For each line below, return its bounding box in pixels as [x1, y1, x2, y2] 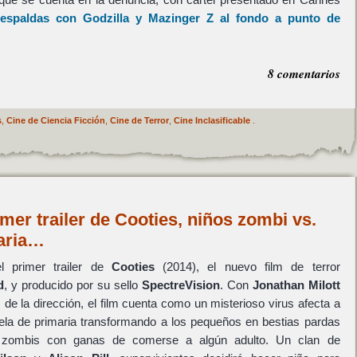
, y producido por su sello [4, 277, 142, 292]
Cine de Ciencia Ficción [6, 115, 105, 125]
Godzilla [83, 11, 130, 25]
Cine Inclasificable [173, 115, 250, 125]
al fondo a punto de [213, 11, 340, 25]
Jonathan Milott [252, 277, 340, 292]
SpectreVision [141, 277, 220, 292]
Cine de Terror [109, 115, 169, 125]
